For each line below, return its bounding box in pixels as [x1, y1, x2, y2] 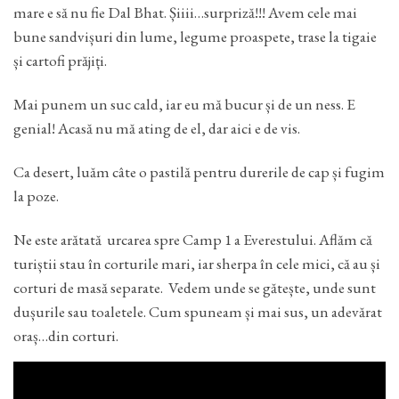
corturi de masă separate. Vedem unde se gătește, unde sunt [13, 276, 376, 297]
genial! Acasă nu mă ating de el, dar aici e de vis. [13, 118, 300, 139]
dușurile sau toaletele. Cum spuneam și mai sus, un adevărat [13, 300, 382, 322]
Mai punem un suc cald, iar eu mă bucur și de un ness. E [13, 94, 355, 115]
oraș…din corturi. [13, 324, 118, 346]
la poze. [13, 184, 59, 206]
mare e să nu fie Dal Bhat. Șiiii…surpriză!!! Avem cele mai [13, 2, 357, 23]
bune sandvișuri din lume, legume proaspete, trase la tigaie [13, 26, 377, 47]
